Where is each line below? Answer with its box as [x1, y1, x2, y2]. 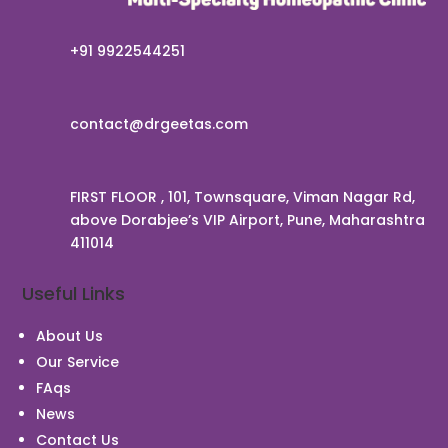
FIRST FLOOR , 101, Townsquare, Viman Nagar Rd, [69, 186, 415, 207]
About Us [36, 325, 104, 346]
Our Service [36, 351, 120, 372]
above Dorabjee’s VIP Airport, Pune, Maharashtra [69, 209, 425, 230]
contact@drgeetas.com [69, 113, 248, 134]
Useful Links [22, 280, 126, 306]
